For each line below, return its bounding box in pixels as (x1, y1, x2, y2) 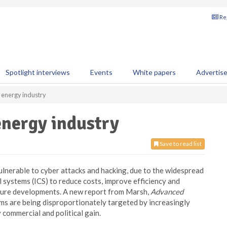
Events (90, 68, 112, 77)
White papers (133, 68, 176, 77)
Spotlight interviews (6, 68, 70, 77)
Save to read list (159, 140, 202, 147)
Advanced (150, 187, 183, 196)
